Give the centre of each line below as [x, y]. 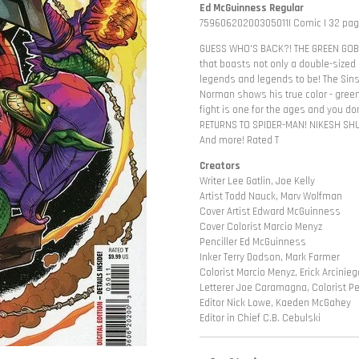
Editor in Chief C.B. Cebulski [260, 319]
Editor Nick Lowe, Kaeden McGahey [275, 303]
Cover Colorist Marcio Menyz [261, 227]
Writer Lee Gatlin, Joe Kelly [257, 182]
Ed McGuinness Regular [252, 8]
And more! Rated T [239, 141]
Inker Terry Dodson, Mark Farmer [270, 258]
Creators [220, 166]
